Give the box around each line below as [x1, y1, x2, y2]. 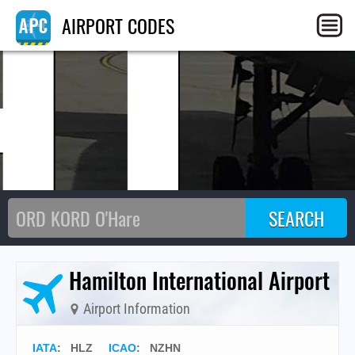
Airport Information [80, 300, 190, 317]
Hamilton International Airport [69, 264, 330, 296]
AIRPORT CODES [57, 11, 174, 40]
